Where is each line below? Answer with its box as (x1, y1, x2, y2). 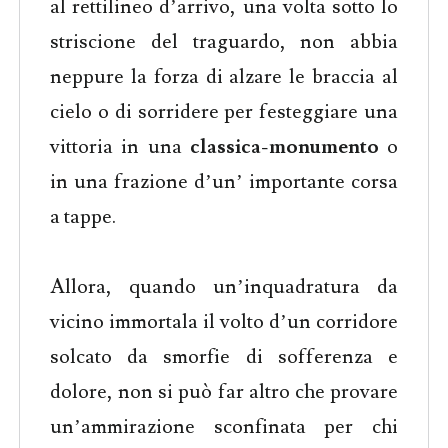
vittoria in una (49, 133, 190, 160)
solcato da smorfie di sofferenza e (49, 343, 399, 370)
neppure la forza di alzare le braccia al (49, 63, 399, 90)
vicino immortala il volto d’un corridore (49, 308, 399, 335)
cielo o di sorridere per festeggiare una (49, 98, 399, 125)
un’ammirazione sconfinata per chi (49, 413, 399, 440)
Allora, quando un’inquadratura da (49, 273, 399, 300)
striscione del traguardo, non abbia (49, 28, 399, 55)
